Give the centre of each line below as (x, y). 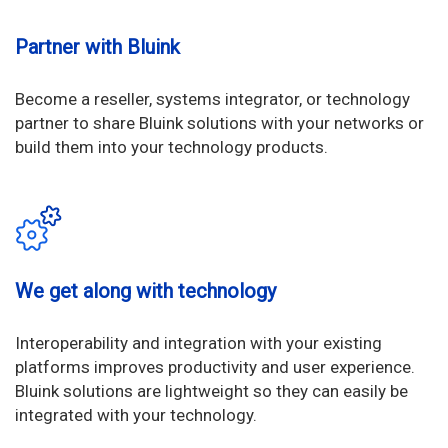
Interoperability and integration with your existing (198, 343)
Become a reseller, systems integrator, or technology (212, 99)
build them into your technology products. (171, 147)
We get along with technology (145, 291)
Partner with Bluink (97, 47)
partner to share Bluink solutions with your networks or (219, 123)
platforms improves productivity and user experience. (215, 367)
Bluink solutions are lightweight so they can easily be (211, 391)
